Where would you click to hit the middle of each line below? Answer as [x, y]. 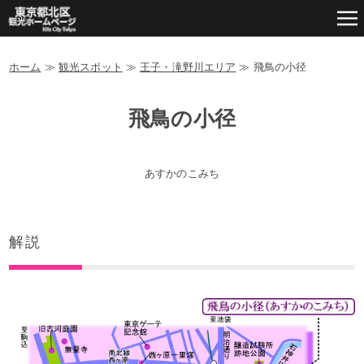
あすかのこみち [182, 173]
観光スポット [90, 67]
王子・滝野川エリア [188, 67]
